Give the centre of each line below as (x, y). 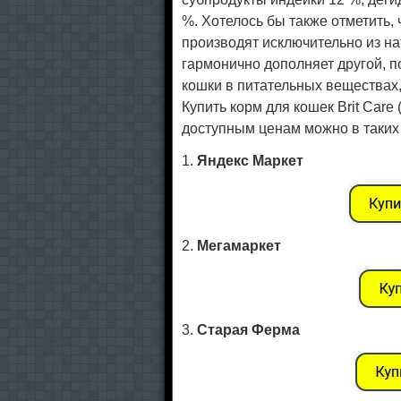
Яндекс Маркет (250, 161)
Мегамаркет (239, 246)
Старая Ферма (248, 330)
